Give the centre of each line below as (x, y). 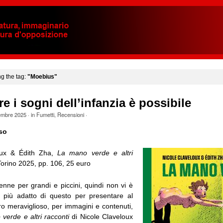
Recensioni (70, 115)
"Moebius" (42, 77)
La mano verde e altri (95, 153)
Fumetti (45, 115)
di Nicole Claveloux (101, 216)
